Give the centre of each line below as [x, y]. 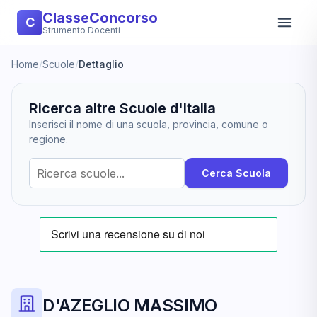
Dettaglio [101, 64]
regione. [48, 139]
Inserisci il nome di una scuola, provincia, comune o [149, 124]
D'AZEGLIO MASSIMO [130, 305]
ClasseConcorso [100, 18]
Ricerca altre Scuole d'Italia [122, 108]
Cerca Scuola [236, 173]
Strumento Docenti [81, 30]
